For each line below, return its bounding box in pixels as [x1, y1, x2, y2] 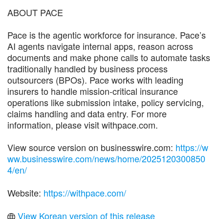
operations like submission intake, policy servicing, [7, 95, 204, 109]
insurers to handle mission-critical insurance [7, 84, 178, 97]
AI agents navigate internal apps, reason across [7, 39, 193, 52]
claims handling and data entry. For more [7, 107, 167, 120]
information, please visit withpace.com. [7, 118, 158, 131]
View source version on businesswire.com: [7, 140, 175, 153]
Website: [7, 186, 44, 199]
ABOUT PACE [7, 5, 63, 19]
